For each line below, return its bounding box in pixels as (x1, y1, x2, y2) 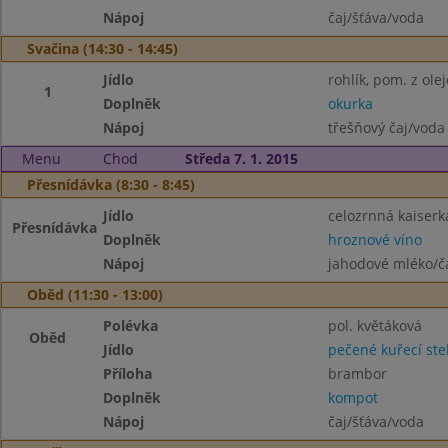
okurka (327, 94, 373, 113)
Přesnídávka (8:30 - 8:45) (27, 175, 195, 194)
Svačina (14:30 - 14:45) (27, 39, 178, 58)
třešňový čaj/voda (327, 118, 445, 137)
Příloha (103, 364, 153, 383)
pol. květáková (327, 316, 422, 335)
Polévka (103, 316, 159, 335)
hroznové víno (327, 230, 422, 249)
